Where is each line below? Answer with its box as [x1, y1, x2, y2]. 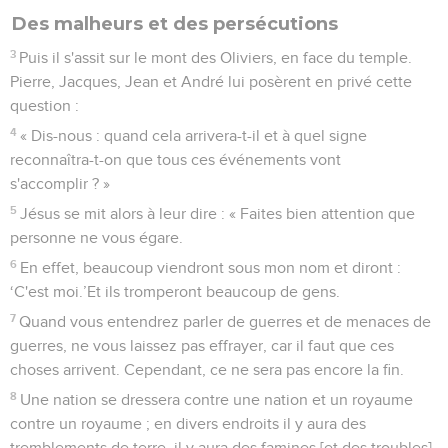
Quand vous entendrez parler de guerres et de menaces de [19, 313, 432, 330]
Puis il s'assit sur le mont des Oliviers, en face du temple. [19, 49, 413, 66]
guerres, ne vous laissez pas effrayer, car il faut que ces [10, 337, 394, 354]
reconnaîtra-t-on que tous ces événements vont [10, 151, 341, 168]
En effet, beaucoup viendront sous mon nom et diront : [20, 259, 402, 276]
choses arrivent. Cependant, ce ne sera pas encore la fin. [10, 361, 404, 378]
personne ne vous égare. [10, 229, 183, 246]
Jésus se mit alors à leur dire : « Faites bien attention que [20, 205, 416, 222]
